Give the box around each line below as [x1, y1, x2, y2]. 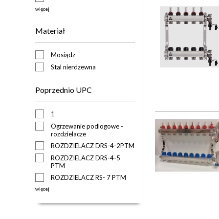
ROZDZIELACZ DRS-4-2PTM [51, 141, 134, 150]
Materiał [35, 25, 65, 35]
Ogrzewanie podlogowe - [51, 122, 123, 130]
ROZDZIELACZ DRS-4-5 [51, 153, 120, 162]
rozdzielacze [51, 130, 86, 138]
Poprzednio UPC [35, 85, 92, 94]
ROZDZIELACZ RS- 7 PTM [51, 173, 126, 181]
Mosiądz [51, 50, 75, 59]
